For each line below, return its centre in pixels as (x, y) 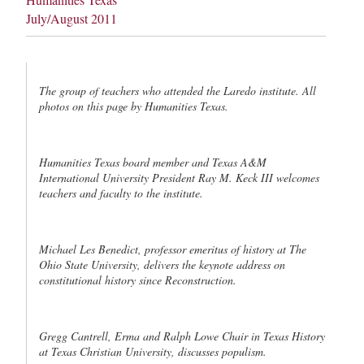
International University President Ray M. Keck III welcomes (179, 178)
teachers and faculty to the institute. (121, 193)
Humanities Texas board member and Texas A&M (153, 162)
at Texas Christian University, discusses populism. (153, 351)
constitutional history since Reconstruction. (138, 280)
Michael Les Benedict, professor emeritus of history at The (173, 249)
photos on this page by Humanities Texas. (134, 106)
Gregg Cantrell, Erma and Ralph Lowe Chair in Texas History (182, 336)
